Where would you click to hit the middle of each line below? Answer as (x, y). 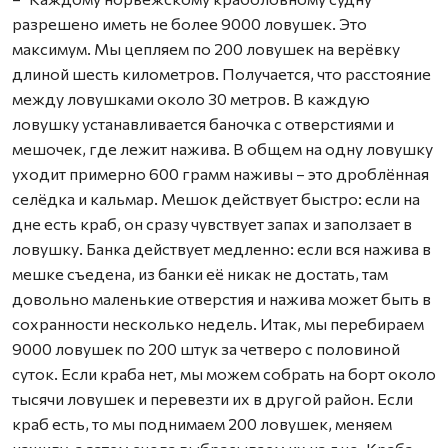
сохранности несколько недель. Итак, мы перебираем (218, 323)
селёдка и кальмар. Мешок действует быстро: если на (216, 198)
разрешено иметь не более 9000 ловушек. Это (189, 23)
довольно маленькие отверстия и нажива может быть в (221, 298)
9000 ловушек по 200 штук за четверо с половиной (206, 348)
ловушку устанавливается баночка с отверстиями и (203, 123)
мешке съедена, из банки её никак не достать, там (200, 273)
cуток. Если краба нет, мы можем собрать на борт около (224, 373)
